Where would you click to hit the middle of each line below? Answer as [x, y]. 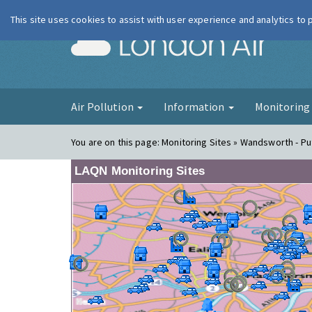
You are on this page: [117, 142]
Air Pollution [103, 107]
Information [195, 107]
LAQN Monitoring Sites [140, 171]
